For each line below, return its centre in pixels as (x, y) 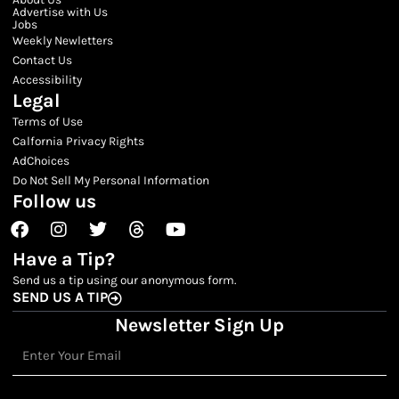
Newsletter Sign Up (199, 324)
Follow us (54, 200)
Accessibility (47, 79)
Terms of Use (47, 121)
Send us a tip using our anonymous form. (124, 279)
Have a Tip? (63, 258)
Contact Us (42, 59)
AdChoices (41, 160)
